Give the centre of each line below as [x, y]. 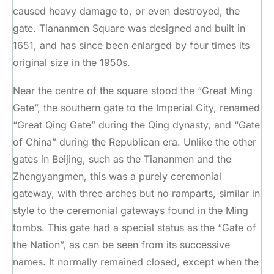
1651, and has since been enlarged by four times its [131, 45]
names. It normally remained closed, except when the [136, 261]
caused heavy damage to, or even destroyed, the [126, 11]
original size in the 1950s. [72, 62]
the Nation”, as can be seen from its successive [121, 244]
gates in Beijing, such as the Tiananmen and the [122, 159]
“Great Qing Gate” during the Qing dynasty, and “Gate [136, 124]
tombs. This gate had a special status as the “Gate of [135, 227]
